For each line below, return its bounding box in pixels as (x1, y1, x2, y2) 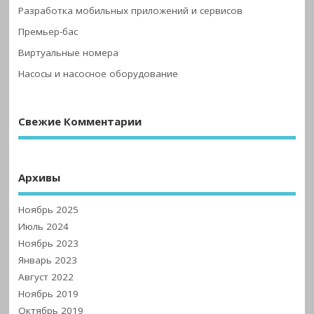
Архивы (18, 170, 61, 184)
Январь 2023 (18, 253, 78, 266)
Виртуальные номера (18, 46, 119, 60)
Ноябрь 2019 (18, 287, 79, 300)
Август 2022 (18, 270, 74, 283)
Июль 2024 (18, 219, 69, 233)
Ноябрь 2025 (18, 203, 79, 216)
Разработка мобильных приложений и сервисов (18, 4, 243, 17)
